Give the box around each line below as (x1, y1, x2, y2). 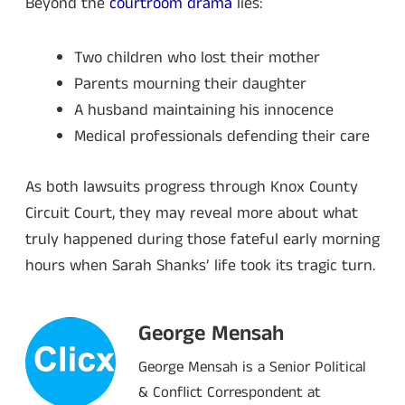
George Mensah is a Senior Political (138, 355, 366, 378)
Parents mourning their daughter (74, 72, 306, 97)
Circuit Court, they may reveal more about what (25, 202, 358, 226)
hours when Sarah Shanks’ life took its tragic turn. (25, 254, 375, 278)
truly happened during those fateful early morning (25, 228, 380, 252)
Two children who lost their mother (74, 46, 320, 71)
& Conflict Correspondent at (138, 381, 321, 403)
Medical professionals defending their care (74, 125, 370, 149)
